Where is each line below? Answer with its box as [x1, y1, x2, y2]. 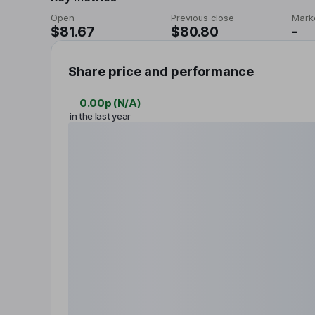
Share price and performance [68, 64, 254, 79]
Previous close [171, 12, 235, 23]
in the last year [70, 110, 131, 122]
